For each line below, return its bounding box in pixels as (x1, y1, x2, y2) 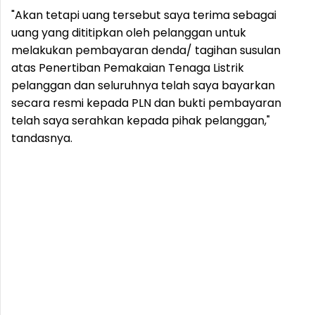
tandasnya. (11, 130, 72, 146)
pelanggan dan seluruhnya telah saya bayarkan (11, 77, 275, 94)
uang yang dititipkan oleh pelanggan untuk (11, 25, 246, 41)
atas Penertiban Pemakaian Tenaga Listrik (11, 60, 244, 76)
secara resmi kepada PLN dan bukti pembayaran (11, 95, 281, 111)
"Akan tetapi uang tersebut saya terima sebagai (11, 7, 276, 23)
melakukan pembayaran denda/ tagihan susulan (11, 42, 281, 58)
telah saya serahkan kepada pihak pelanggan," (11, 112, 270, 129)
